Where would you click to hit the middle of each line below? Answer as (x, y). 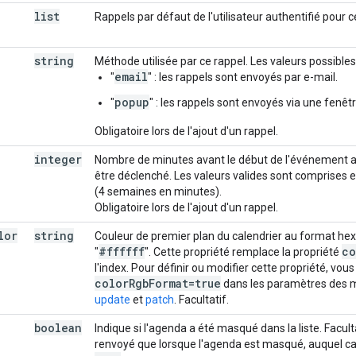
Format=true (185, 283)
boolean (58, 327)
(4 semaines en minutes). (158, 191)
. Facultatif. (201, 299)
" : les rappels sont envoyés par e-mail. (243, 77)
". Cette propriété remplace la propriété (243, 252)
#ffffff (122, 251)
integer (58, 159)
